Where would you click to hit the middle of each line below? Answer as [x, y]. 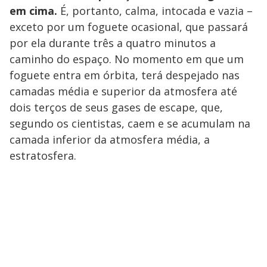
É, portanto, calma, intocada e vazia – [155, 11]
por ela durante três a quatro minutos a [113, 43]
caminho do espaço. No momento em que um [127, 59]
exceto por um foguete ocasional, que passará [129, 27]
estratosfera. [43, 156]
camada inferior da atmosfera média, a [110, 140]
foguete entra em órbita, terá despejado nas [125, 75]
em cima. [33, 11]
